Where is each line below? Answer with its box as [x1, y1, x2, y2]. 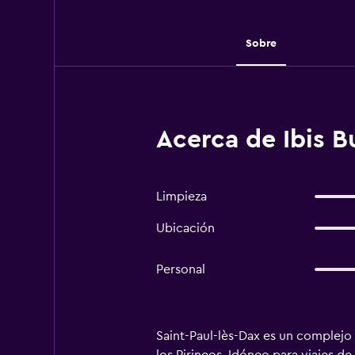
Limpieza [155, 190, 207, 203]
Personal [155, 263, 205, 276]
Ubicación [155, 222, 215, 235]
